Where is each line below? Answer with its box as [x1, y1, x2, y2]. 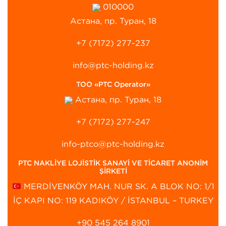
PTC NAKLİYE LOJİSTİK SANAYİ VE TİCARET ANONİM [18, 158, 208, 168]
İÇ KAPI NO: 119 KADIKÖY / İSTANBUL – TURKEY [13, 195, 213, 206]
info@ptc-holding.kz [72, 60, 154, 71]
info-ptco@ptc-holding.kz [62, 139, 164, 149]
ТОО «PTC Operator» [76, 80, 150, 89]
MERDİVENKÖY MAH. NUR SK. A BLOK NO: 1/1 [21, 181, 214, 192]
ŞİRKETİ [99, 166, 127, 176]
